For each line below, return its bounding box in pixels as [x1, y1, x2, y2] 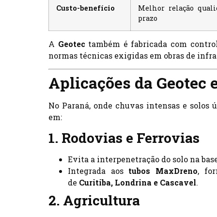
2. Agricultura [48, 191, 140, 210]
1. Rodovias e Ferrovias [48, 129, 200, 147]
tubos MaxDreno [128, 166, 198, 176]
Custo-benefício [56, 3, 115, 13]
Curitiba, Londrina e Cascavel [79, 177, 196, 188]
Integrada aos [68, 166, 129, 176]
